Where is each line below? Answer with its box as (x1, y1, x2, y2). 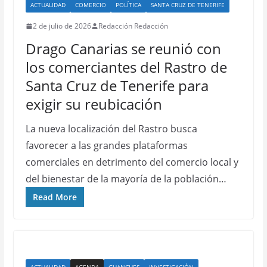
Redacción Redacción (98, 21, 168, 31)
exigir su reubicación (25, 94, 162, 114)
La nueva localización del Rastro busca (25, 122, 197, 135)
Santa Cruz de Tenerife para (25, 76, 209, 95)
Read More (32, 191, 77, 203)
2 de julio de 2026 (32, 21, 91, 31)
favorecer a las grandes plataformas (25, 139, 188, 152)
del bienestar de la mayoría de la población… (25, 172, 226, 185)
